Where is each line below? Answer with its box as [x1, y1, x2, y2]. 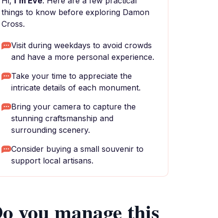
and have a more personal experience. [11, 52, 154, 62]
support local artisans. [11, 156, 93, 165]
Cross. [1, 19, 25, 29]
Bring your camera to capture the [11, 102, 136, 111]
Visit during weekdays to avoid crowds [11, 40, 152, 50]
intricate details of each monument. [11, 83, 141, 92]
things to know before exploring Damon [1, 7, 149, 17]
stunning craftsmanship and [11, 113, 113, 123]
